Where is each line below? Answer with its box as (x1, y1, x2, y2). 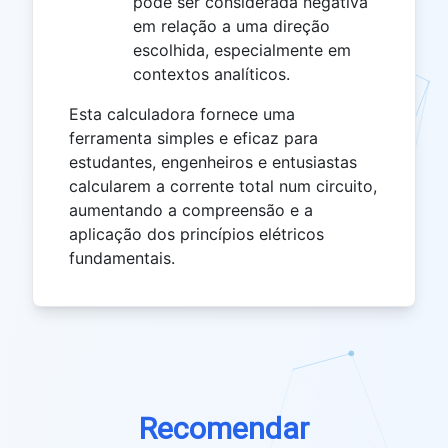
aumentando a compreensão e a (69, 199, 313, 220)
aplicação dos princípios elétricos (69, 223, 324, 244)
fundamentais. (69, 247, 175, 268)
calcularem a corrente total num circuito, (69, 175, 377, 196)
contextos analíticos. (133, 63, 290, 84)
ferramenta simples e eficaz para (69, 127, 318, 148)
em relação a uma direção (133, 15, 330, 36)
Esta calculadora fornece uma (69, 103, 295, 124)
